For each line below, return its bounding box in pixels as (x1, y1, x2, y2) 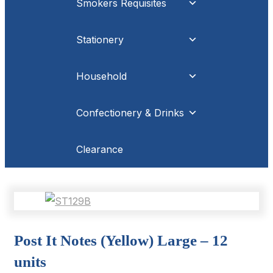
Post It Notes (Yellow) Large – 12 (14, 232, 228, 249)
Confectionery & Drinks (76, 107, 184, 119)
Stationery (76, 34, 124, 46)
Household (76, 70, 127, 82)
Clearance (76, 143, 123, 155)
